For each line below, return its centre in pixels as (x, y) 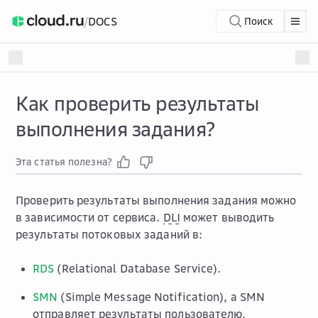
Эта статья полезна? (64, 161)
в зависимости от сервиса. (89, 217)
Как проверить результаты (137, 103)
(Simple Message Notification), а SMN (161, 297)
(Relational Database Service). (138, 268)
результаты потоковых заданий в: (109, 234)
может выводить (227, 217)
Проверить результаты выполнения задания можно (156, 200)
